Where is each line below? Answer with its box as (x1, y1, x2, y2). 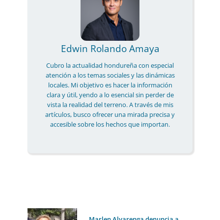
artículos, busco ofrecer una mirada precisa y (45, 110, 175, 119)
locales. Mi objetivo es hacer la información (48, 81, 172, 90)
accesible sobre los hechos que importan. (50, 120, 170, 129)
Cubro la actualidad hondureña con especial (46, 61, 174, 70)
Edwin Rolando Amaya (60, 42, 160, 55)
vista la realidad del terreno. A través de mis (47, 100, 173, 110)
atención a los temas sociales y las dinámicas (45, 71, 175, 80)
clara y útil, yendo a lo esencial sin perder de (46, 90, 174, 100)
